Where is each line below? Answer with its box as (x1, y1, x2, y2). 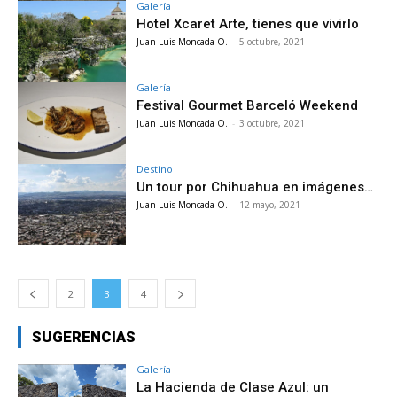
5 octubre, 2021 (239, 35, 306, 49)
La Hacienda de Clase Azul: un (136, 378, 330, 395)
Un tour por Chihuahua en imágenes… (136, 178, 374, 195)
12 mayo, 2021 (239, 198, 301, 211)
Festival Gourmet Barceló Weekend (136, 97, 359, 114)
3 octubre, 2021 (239, 117, 306, 130)
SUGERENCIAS (32, 327, 136, 346)
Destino (136, 161, 174, 175)
